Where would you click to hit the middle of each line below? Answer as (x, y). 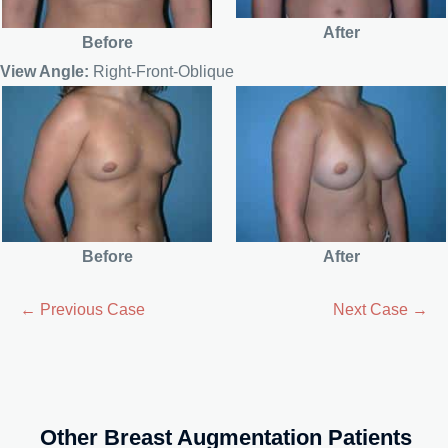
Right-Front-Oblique (161, 71)
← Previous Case (82, 310)
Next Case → (380, 310)
